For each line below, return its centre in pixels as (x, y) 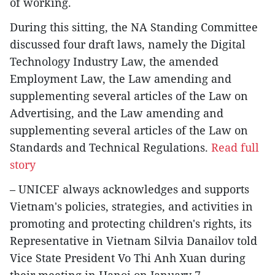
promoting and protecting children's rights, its (131, 223)
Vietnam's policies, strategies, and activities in (131, 206)
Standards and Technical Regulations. (110, 147)
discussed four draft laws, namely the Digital (128, 44)
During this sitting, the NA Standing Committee (134, 27)
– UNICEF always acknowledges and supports (130, 189)
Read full (235, 147)
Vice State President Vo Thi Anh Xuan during (128, 258)
